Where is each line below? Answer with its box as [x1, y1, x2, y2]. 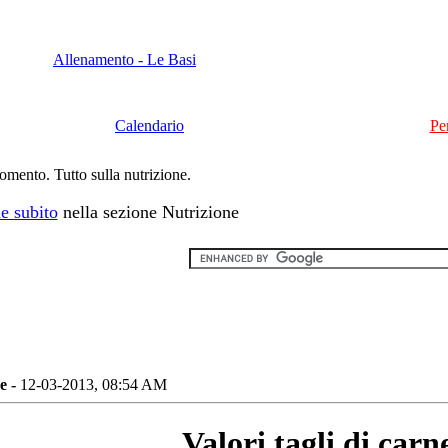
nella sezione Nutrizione [57, 202, 239, 222]
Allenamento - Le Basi [53, 51, 196, 68]
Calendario [115, 117, 184, 134]
